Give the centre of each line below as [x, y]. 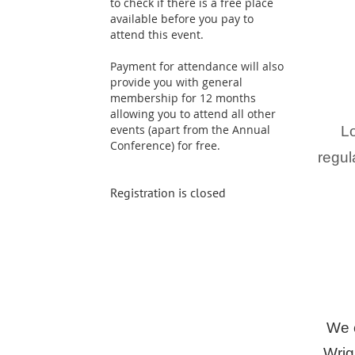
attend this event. [157, 34]
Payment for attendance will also [197, 66]
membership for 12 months [183, 98]
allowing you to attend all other [193, 114]
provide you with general [176, 82]
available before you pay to [182, 19]
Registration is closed [168, 193]
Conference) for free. [165, 145]
